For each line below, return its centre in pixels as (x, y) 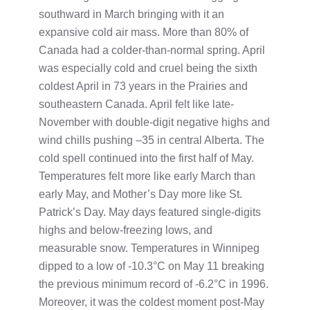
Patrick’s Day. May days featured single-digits (150, 212)
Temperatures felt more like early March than (147, 176)
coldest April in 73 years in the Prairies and (143, 86)
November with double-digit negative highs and (154, 122)
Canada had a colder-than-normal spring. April (152, 50)
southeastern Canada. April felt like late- (136, 104)
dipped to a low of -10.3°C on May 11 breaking (152, 266)
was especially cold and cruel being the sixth (148, 68)
